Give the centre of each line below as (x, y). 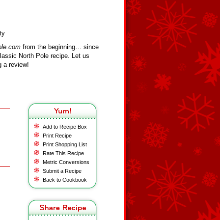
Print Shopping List (65, 144)
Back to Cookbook (65, 180)
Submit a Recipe (62, 171)
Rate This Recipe (63, 153)
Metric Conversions (66, 162)
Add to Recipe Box (65, 127)
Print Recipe (57, 136)
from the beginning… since (60, 47)
